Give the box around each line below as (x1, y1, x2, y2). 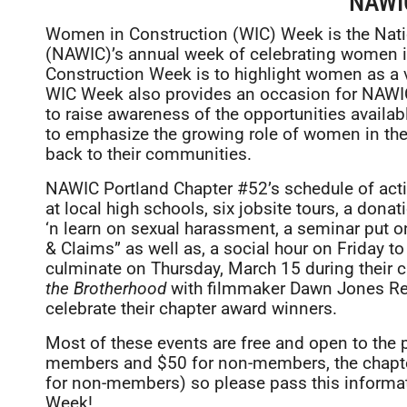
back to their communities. (45, 144, 252, 164)
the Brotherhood (45, 278, 166, 299)
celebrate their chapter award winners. (45, 298, 337, 319)
